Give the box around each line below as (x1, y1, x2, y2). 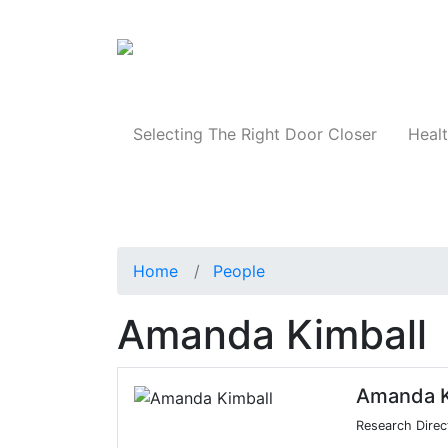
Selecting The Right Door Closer (132, 124, 377, 145)
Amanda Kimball (117, 310, 427, 360)
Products (354, 43, 422, 63)
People (213, 261, 265, 282)
